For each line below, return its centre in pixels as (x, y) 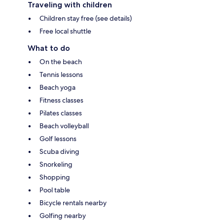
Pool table (55, 190)
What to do (49, 48)
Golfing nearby (63, 215)
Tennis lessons (61, 74)
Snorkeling (56, 164)
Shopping (55, 177)
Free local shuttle (65, 31)
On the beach (61, 61)
